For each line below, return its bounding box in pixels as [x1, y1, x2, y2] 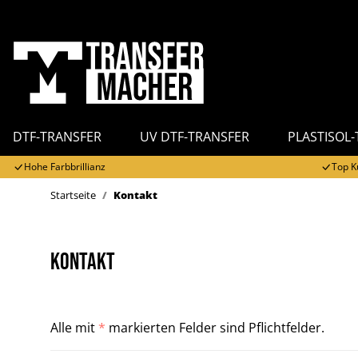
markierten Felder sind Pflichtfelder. [105, 319, 324, 336]
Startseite [50, 188, 96, 202]
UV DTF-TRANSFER [140, 128, 249, 145]
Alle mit [50, 319, 98, 336]
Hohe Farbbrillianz [24, 160, 105, 173]
